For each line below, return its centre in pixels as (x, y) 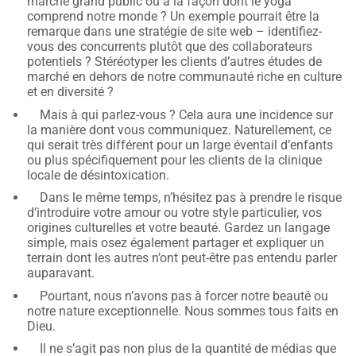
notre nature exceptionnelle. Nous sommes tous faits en (183, 311)
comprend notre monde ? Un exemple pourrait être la (174, 16)
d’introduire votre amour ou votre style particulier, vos (175, 213)
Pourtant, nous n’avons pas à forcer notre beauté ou (184, 296)
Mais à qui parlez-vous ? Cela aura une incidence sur (187, 114)
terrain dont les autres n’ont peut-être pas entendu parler (182, 258)
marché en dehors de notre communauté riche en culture (185, 77)
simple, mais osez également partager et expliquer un (176, 243)
